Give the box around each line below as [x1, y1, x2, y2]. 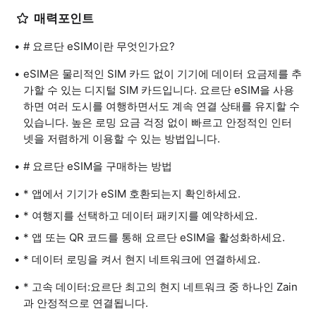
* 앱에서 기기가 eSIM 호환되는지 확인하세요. [23, 187, 241, 200]
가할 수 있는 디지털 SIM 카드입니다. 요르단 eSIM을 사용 [23, 83, 294, 97]
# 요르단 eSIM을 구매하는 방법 [23, 159, 172, 173]
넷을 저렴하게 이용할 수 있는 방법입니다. [23, 132, 220, 145]
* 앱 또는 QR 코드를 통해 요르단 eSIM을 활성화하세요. [23, 231, 285, 244]
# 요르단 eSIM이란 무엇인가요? [23, 39, 175, 53]
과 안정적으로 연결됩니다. [23, 296, 148, 310]
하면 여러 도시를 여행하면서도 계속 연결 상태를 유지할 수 [23, 99, 300, 113]
